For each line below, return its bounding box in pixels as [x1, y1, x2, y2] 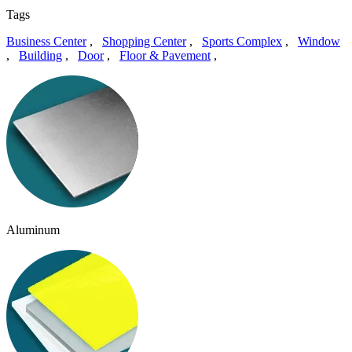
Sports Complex [202, 34, 282, 48]
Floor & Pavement [119, 48, 211, 62]
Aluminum [6, 222, 60, 236]
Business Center [6, 34, 86, 48]
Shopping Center [102, 34, 186, 48]
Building [19, 48, 62, 62]
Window [298, 34, 340, 48]
